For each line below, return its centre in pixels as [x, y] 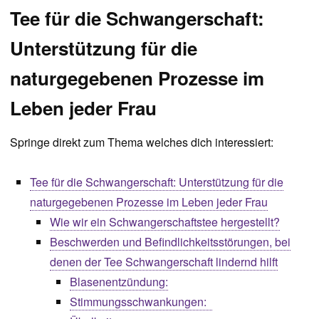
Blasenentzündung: [119, 282]
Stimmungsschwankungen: [141, 302]
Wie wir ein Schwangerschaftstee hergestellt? [165, 222]
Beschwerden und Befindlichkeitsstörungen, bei [170, 242]
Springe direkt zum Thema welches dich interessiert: [142, 142]
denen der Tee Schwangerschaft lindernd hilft [164, 262]
